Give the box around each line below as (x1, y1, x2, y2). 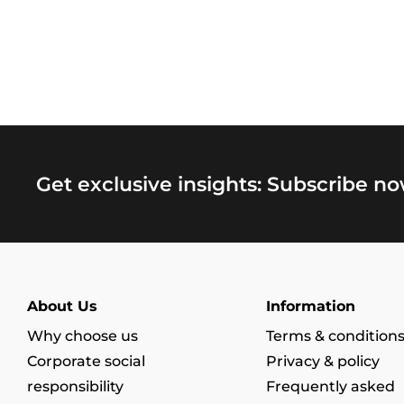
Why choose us (27, 327, 138, 344)
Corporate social (27, 353, 145, 370)
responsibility (27, 378, 124, 395)
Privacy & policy (265, 353, 380, 370)
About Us (27, 298, 97, 315)
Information (265, 298, 355, 315)
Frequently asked (265, 378, 395, 395)
